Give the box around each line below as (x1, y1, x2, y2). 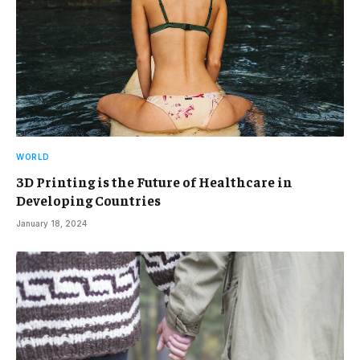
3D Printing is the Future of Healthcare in (16, 172, 292, 190)
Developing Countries (16, 190, 161, 209)
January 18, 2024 (16, 218, 87, 228)
